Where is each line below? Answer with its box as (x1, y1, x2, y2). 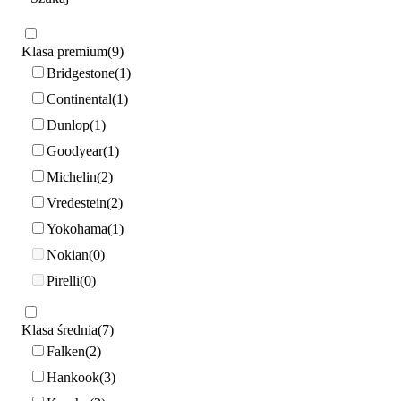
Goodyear (47, 142, 103, 158)
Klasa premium (21, 44, 107, 60)
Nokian (47, 246, 89, 262)
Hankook (47, 369, 99, 385)
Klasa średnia (21, 322, 98, 338)
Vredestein (47, 194, 107, 210)
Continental (47, 90, 112, 107)
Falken (47, 343, 85, 359)
